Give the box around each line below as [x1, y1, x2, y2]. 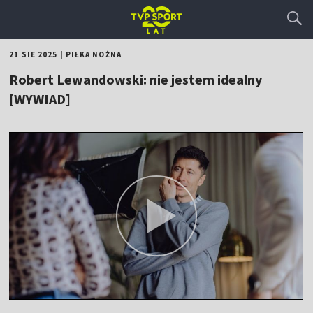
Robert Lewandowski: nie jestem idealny [9, 71, 263, 88]
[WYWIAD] [9, 90, 71, 108]
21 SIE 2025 [9, 50, 58, 59]
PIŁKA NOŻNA [65, 50, 122, 59]
